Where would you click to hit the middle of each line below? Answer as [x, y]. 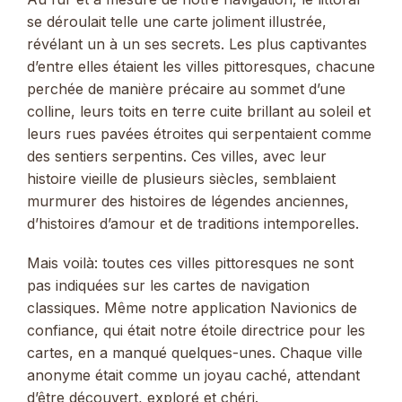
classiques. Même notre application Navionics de [192, 308]
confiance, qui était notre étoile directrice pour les [196, 331]
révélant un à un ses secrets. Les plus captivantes [197, 44]
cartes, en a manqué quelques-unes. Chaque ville [195, 353]
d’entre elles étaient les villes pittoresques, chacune [201, 66]
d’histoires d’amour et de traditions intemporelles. [193, 223]
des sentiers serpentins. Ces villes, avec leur [177, 156]
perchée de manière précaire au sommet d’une [186, 88]
